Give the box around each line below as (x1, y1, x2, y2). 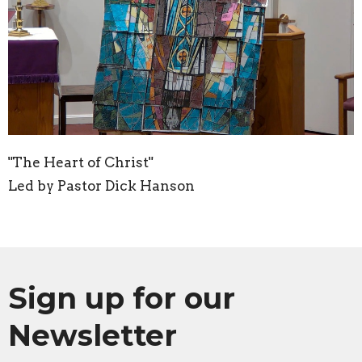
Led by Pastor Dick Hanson (8, 178, 195, 195)
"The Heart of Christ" (8, 154, 153, 171)
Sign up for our (8, 280, 235, 317)
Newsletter (8, 318, 177, 354)
